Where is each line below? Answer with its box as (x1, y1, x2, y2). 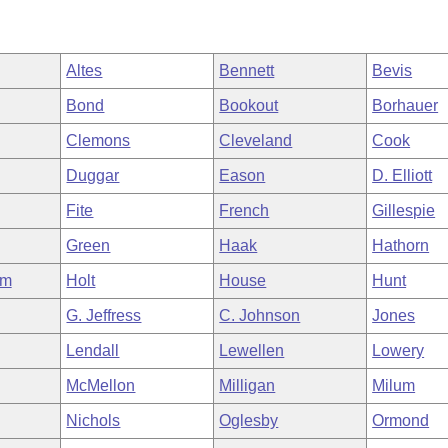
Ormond (372, 412, 430, 429)
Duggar (66, 167, 120, 184)
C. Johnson (219, 307, 301, 324)
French (219, 202, 270, 219)
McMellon (66, 377, 136, 394)
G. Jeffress (66, 307, 142, 324)
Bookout (219, 97, 279, 114)
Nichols (66, 412, 121, 429)
